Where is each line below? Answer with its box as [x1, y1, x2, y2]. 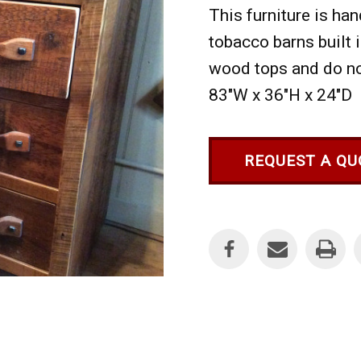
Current [209, 205, 249, 218]
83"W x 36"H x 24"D [209, 85, 352, 105]
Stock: [209, 221, 243, 234]
